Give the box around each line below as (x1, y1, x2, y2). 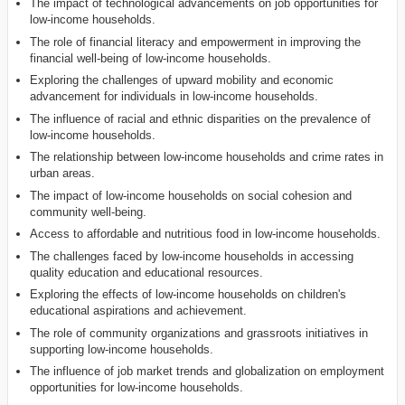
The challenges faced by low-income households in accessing (30, 249, 354, 263)
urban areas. (30, 166, 96, 181)
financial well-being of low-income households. (30, 51, 272, 65)
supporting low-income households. (30, 342, 214, 356)
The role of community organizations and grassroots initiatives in (30, 325, 369, 340)
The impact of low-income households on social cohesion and (30, 188, 353, 202)
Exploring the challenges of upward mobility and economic (30, 73, 334, 88)
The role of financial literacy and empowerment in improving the (30, 34, 362, 49)
